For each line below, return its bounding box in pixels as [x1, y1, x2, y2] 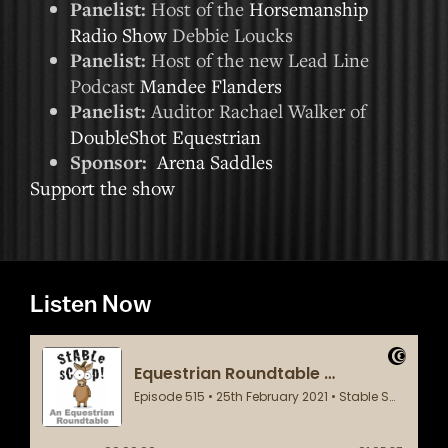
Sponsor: [70, 149, 152, 175]
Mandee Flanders [140, 73, 282, 98]
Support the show [30, 175, 175, 200]
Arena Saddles [157, 149, 273, 174]
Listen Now [30, 289, 152, 317]
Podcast [70, 73, 140, 98]
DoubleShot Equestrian [70, 124, 261, 149]
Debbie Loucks [167, 22, 293, 47]
